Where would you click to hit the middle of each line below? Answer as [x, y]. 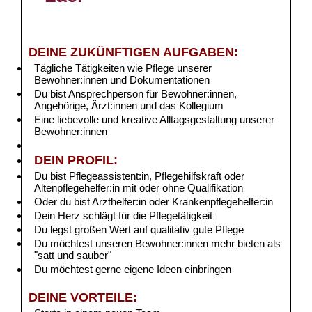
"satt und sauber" [73, 255]
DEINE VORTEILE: [83, 297]
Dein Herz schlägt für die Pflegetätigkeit [125, 216]
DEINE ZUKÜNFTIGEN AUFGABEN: [133, 52]
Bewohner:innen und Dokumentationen [122, 80]
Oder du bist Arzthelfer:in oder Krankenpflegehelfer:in [154, 202]
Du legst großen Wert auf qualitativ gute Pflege [139, 229]
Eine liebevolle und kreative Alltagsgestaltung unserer [154, 119]
